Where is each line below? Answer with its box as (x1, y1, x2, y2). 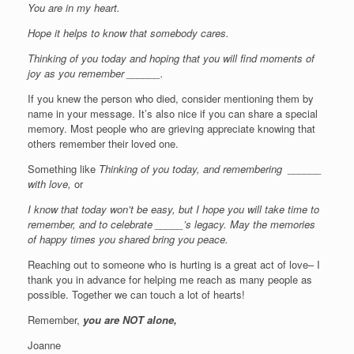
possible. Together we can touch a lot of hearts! (28, 286, 245, 302)
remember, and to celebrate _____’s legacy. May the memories (28, 216, 315, 232)
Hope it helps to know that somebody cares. (28, 24, 229, 40)
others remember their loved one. (28, 135, 179, 151)
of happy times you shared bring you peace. (28, 231, 228, 247)
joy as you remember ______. (28, 65, 164, 81)
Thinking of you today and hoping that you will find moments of (28, 50, 314, 66)
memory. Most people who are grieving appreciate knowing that (28, 120, 315, 136)
